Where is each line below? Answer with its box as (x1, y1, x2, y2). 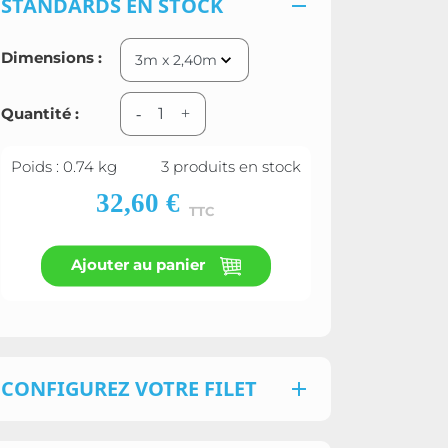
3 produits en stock (160, 156, 301, 176)
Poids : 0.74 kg (11, 156, 117, 176)
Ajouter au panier (70, 254, 209, 274)
